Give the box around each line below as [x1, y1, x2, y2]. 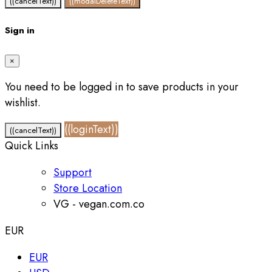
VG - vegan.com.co [53, 195, 144, 212]
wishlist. [5, 94, 41, 110]
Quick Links [5, 137, 58, 154]
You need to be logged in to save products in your [5, 78, 239, 95]
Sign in [5, 23, 35, 37]
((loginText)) [64, 121, 118, 137]
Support [53, 164, 92, 180]
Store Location [53, 180, 122, 196]
